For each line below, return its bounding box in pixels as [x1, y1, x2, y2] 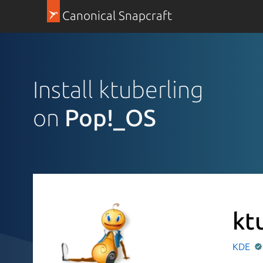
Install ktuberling [33, 76, 204, 103]
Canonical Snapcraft [62, 9, 172, 22]
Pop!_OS [65, 104, 156, 131]
